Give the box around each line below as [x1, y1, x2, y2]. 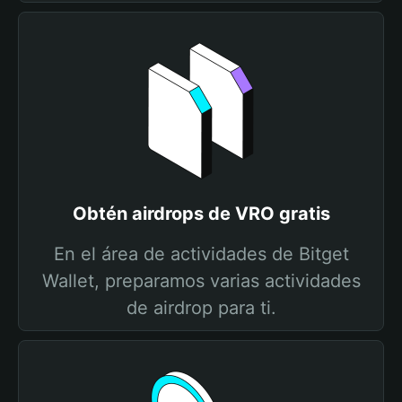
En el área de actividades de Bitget [53, 243, 349, 265]
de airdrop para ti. [126, 297, 276, 319]
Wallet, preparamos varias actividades [41, 270, 361, 292]
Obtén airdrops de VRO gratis [72, 203, 330, 224]
